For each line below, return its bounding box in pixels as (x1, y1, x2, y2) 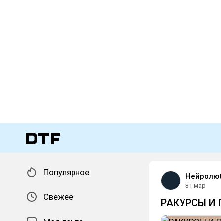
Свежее (43, 192, 73, 202)
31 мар (185, 182, 206, 189)
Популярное (43, 167, 89, 177)
